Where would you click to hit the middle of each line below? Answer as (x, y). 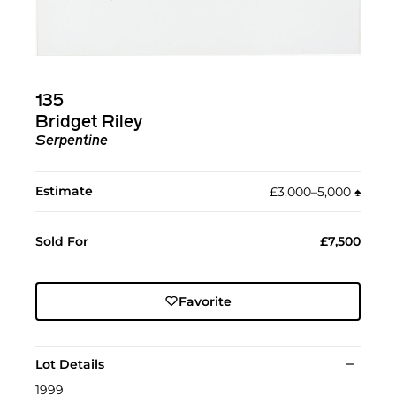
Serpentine (72, 141)
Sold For (62, 241)
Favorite (205, 301)
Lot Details (70, 364)
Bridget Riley (89, 122)
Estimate (64, 190)
